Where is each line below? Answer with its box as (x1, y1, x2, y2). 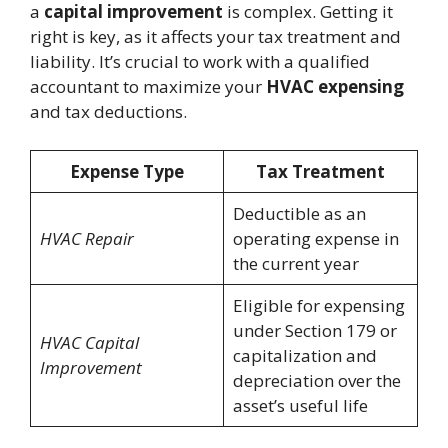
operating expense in (232, 226, 399, 250)
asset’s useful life (232, 393, 368, 417)
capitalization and (232, 343, 377, 367)
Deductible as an (232, 201, 366, 225)
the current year (232, 251, 359, 275)
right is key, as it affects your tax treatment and (30, 25, 401, 49)
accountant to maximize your (30, 75, 266, 99)
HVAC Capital (39, 330, 139, 354)
